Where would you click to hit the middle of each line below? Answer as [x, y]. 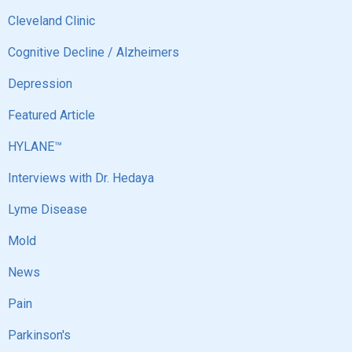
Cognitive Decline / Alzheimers [93, 52]
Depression [40, 84]
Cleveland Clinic [51, 21]
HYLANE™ [35, 147]
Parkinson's [39, 335]
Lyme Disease [48, 209]
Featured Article [51, 115]
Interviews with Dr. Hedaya [81, 178]
